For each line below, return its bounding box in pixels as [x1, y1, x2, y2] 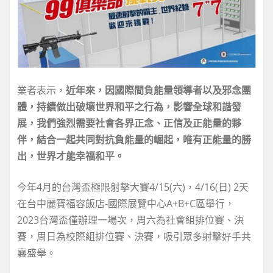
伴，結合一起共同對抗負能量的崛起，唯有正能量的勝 [17, 133, 251, 147]
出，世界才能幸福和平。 [17, 149, 124, 163]
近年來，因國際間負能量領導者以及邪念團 [66, 83, 251, 97]
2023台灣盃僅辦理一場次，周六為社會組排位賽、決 [17, 213, 244, 227]
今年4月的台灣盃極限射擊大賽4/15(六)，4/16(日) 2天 [17, 180, 249, 194]
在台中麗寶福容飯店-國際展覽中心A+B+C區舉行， [17, 197, 235, 211]
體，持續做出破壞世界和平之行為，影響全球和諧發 [17, 100, 241, 114]
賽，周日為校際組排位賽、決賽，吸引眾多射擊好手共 [17, 230, 251, 244]
